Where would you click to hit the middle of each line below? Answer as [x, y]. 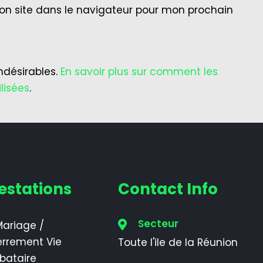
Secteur [157, 224]
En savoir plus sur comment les [139, 72]
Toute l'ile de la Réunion [178, 242]
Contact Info [168, 189]
